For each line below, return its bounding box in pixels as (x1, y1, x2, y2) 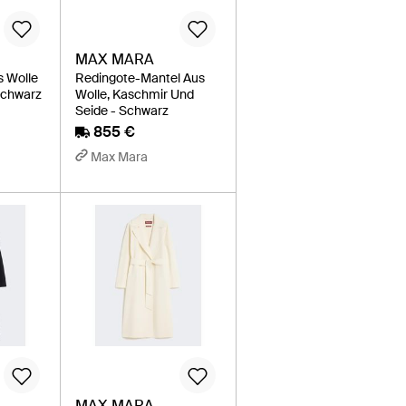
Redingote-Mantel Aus (75, 69, 206, 86)
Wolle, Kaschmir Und (75, 85, 195, 102)
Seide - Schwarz (75, 101, 169, 119)
